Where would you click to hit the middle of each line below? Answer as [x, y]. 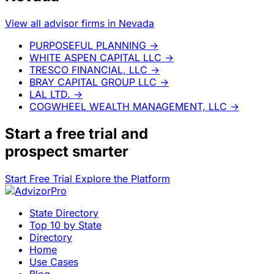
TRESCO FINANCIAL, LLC [88, 69]
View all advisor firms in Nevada [80, 23]
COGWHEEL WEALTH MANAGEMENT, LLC [128, 106]
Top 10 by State [65, 225]
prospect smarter [67, 151]
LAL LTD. [50, 94]
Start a [31, 133]
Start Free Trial [40, 178]
